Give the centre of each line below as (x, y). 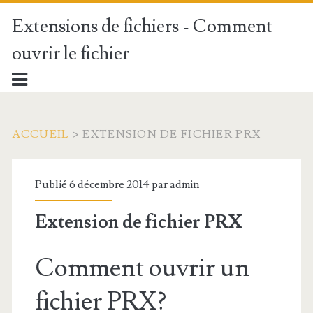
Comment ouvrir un (142, 268)
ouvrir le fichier (70, 54)
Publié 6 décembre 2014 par (102, 184)
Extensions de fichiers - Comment (142, 27)
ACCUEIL (41, 134)
